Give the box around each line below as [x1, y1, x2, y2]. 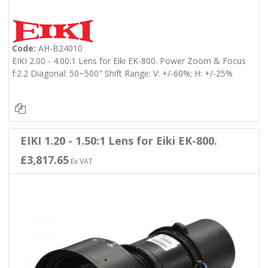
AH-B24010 [35, 42, 83, 54]
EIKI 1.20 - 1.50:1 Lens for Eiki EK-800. [20, 133, 217, 148]
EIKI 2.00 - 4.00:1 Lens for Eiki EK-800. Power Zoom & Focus [11, 54, 246, 66]
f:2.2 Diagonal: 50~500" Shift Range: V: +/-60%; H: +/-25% [11, 67, 233, 79]
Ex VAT [68, 156, 93, 166]
